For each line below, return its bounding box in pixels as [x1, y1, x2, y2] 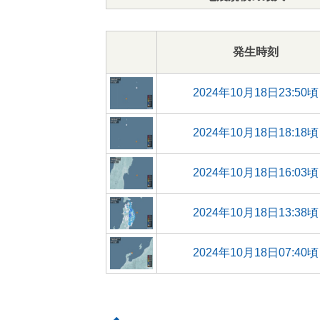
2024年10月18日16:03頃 [193, 166, 319, 179]
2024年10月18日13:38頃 [193, 206, 319, 219]
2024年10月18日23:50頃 [193, 86, 319, 99]
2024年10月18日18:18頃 [193, 126, 319, 139]
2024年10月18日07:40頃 [193, 246, 319, 259]
